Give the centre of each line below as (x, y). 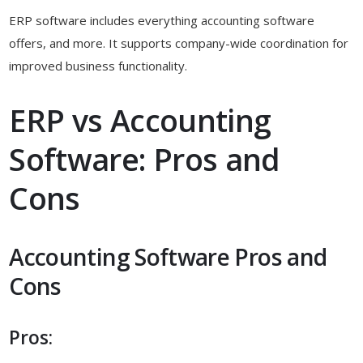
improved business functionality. (98, 65)
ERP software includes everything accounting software (162, 20)
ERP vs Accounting (140, 120)
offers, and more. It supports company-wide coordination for (179, 43)
